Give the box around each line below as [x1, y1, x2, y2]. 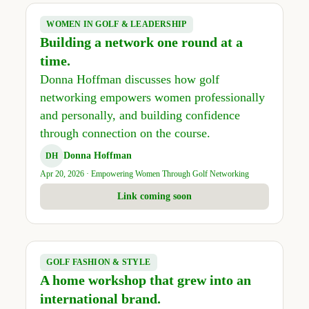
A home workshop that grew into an [39, 272, 251, 288]
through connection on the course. [39, 126, 210, 140]
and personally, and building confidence [39, 108, 240, 122]
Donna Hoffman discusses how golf [39, 72, 219, 86]
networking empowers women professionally [39, 90, 265, 104]
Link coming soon [117, 191, 192, 202]
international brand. [39, 290, 161, 306]
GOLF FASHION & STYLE [46, 257, 150, 266]
